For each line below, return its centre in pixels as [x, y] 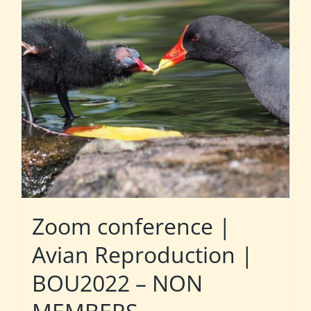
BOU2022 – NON [117, 283]
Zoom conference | [132, 226]
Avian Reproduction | [143, 255]
